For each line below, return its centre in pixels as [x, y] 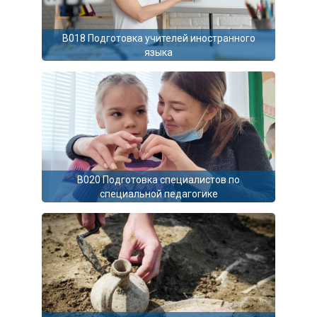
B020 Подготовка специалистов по [158, 179]
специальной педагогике [158, 194]
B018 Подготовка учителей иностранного [158, 38]
